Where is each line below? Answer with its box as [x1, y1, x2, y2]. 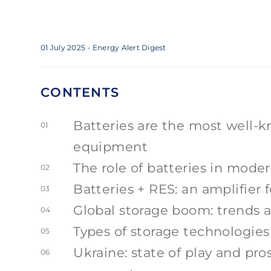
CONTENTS [41, 85, 120, 100]
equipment [73, 139, 148, 154]
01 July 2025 [41, 43, 86, 52]
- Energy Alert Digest [87, 43, 166, 52]
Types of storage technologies [73, 224, 270, 239]
